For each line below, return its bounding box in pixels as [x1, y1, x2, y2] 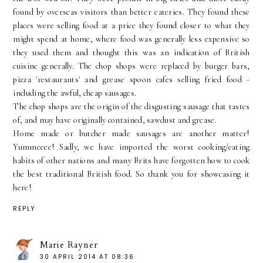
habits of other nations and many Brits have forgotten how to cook [13, 156, 250, 166]
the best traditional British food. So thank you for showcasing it [13, 169, 250, 179]
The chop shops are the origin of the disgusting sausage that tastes [13, 102, 250, 112]
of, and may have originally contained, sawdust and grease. [13, 115, 217, 125]
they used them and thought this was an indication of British [13, 48, 250, 58]
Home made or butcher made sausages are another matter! [13, 129, 250, 139]
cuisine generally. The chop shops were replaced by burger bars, [13, 61, 250, 71]
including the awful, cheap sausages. [13, 88, 137, 98]
